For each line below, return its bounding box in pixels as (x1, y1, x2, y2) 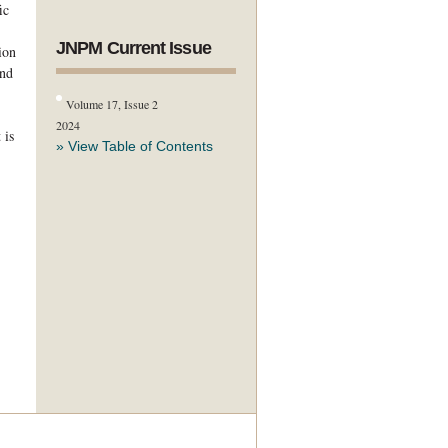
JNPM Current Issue (56, 38, 211, 58)
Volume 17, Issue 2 (66, 96, 159, 112)
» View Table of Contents (56, 138, 213, 154)
